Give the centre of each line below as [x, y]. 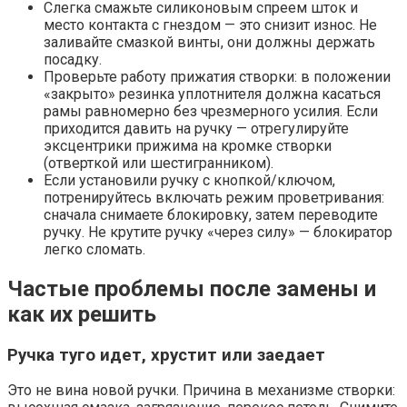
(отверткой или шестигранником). [159, 163]
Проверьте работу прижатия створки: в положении [217, 76]
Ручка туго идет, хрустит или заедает [166, 355]
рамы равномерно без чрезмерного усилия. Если [211, 111]
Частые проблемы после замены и [192, 288]
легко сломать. [94, 249]
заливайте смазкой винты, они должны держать [209, 42]
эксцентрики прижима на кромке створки [188, 145]
